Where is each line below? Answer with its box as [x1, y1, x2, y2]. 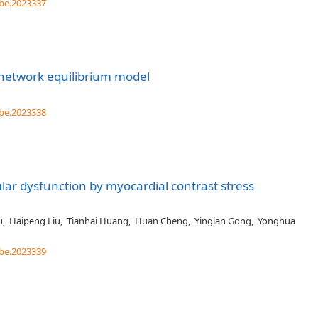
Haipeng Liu [9, 214, 60, 227]
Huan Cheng [135, 214, 188, 227]
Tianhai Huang [67, 214, 128, 227]
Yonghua [258, 214, 295, 227]
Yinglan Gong [194, 214, 251, 227]
